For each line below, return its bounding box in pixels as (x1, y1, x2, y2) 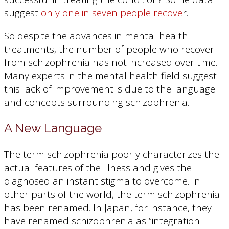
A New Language (4, 120, 102, 135)
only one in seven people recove (41, 6, 182, 19)
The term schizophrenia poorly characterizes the (4, 147, 219, 161)
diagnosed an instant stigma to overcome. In (4, 174, 200, 188)
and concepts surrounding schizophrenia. (4, 95, 189, 109)
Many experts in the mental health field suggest (4, 68, 217, 82)
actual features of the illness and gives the (4, 161, 192, 174)
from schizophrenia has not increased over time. (4, 55, 217, 69)
